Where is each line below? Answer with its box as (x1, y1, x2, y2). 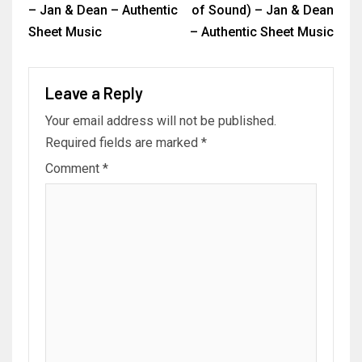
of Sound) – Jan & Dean (192, 2, 334, 19)
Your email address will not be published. (45, 113, 276, 129)
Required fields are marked (45, 135, 201, 151)
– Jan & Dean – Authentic (28, 2, 178, 19)
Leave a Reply (45, 83, 143, 103)
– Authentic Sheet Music (190, 24, 334, 40)
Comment (45, 161, 103, 177)
